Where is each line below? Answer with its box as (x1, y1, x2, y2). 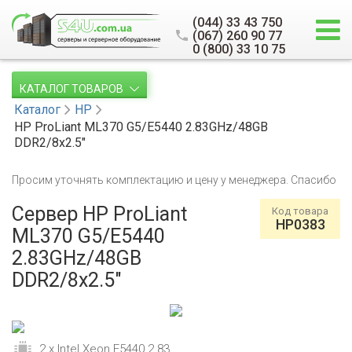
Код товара (272, 205, 328, 217)
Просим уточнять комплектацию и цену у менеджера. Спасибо (12, 174, 336, 186)
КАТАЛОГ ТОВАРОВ (20, 82, 126, 95)
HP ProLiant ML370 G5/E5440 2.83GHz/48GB (14, 119, 268, 134)
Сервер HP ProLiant (12, 203, 187, 225)
